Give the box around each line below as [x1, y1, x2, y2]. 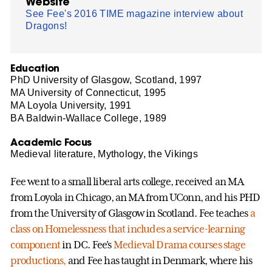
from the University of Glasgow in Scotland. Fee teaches [10, 207, 248, 220]
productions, [10, 254, 66, 267]
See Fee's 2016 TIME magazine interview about [25, 8, 243, 19]
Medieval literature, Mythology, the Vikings [10, 148, 198, 159]
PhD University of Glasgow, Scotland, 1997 [10, 74, 202, 85]
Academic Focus [10, 135, 92, 148]
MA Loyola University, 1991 [10, 100, 132, 110]
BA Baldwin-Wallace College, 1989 [10, 112, 167, 123]
